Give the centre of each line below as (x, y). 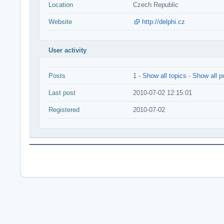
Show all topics (164, 76)
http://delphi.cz (163, 22)
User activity (67, 50)
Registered (64, 110)
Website (60, 22)
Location (61, 5)
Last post (62, 93)
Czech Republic (156, 5)
